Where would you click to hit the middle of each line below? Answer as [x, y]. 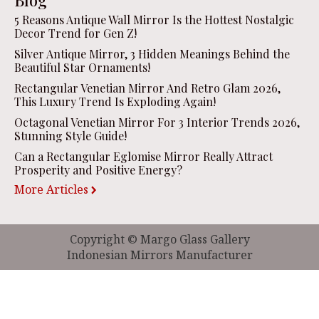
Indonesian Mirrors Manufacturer [159, 255]
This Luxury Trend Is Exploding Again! [115, 101]
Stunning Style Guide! [70, 135]
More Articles [51, 189]
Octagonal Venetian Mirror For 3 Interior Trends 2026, [157, 122]
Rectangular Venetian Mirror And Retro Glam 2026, [147, 88]
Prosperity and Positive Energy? [98, 169]
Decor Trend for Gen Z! [75, 33]
